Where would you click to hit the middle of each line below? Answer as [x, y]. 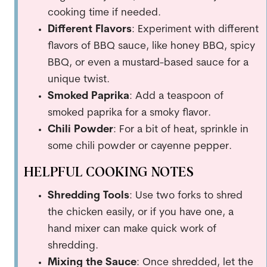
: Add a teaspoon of [176, 96]
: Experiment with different [195, 29]
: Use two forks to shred [186, 195]
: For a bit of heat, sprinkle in [181, 129]
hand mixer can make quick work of [132, 229]
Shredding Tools [88, 195]
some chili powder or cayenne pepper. [139, 146]
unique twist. [78, 79]
